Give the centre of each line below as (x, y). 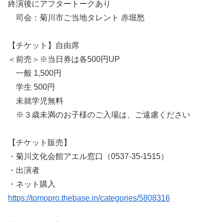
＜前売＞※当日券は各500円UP (64, 59)
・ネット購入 (36, 184)
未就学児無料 (36, 101)
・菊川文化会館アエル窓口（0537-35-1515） (88, 156)
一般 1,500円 (35, 73)
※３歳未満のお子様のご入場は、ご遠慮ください (99, 114)
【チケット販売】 (40, 142)
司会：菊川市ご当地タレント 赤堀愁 (76, 17)
